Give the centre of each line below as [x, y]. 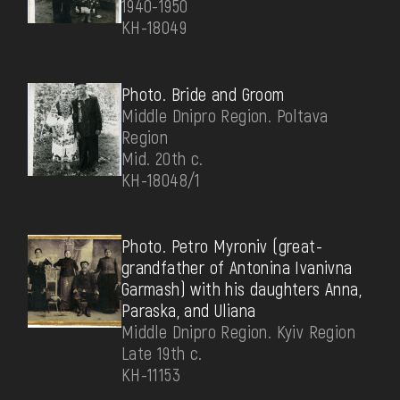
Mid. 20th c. [162, 158]
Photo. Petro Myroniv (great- [221, 246]
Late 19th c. [162, 353]
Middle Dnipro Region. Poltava [225, 115]
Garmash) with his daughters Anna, [241, 289]
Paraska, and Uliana [188, 310]
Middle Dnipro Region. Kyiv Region [238, 332]
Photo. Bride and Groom [203, 93]
